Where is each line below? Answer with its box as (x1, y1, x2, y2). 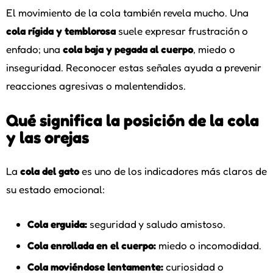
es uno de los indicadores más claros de (79, 164, 267, 177)
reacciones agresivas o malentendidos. (6, 79, 186, 92)
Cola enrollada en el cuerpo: (27, 238, 156, 252)
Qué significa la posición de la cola (6, 110, 259, 130)
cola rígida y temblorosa (6, 24, 116, 37)
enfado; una (6, 42, 63, 55)
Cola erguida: (27, 217, 87, 230)
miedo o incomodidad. (156, 238, 261, 252)
